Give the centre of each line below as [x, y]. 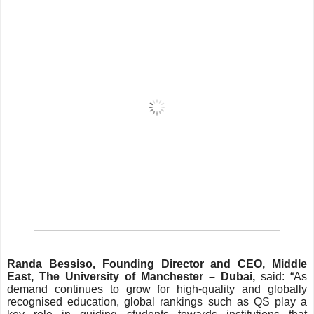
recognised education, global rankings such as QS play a [157, 302]
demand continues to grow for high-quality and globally [157, 289]
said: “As [281, 277]
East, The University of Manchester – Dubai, [131, 277]
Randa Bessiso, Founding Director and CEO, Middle [157, 264]
